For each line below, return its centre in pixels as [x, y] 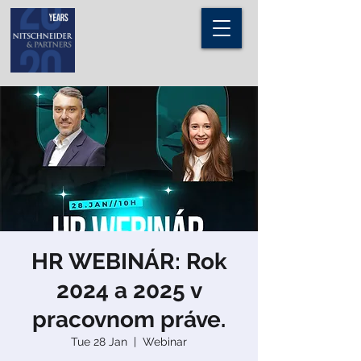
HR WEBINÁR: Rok [129, 261]
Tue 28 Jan [99, 342]
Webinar [165, 342]
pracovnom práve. [129, 320]
